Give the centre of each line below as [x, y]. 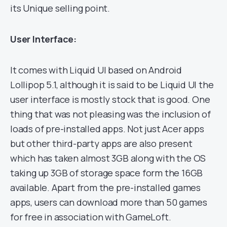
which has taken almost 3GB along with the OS [108, 158]
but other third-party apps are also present [101, 143]
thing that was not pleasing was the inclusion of [110, 114]
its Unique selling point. [60, 8]
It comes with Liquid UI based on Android [96, 70]
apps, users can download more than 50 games [109, 202]
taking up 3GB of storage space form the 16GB [107, 173]
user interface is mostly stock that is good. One [110, 99]
